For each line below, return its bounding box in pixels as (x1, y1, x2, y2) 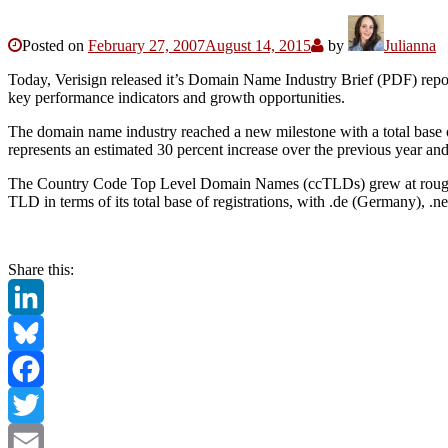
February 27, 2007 (88, 36, 205, 54)
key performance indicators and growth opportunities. (8, 88, 345, 106)
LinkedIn (8, 323, 66, 341)
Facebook (8, 395, 70, 413)
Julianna (384, 36, 436, 54)
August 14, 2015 (205, 36, 311, 54)
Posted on (22, 36, 88, 54)
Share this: (8, 260, 74, 278)
